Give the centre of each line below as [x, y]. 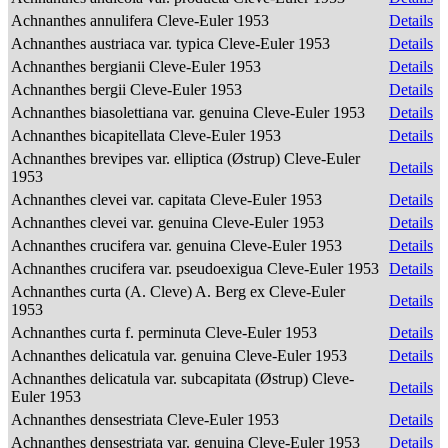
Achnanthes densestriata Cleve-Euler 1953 [147, 419]
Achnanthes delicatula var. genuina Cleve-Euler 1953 [181, 355]
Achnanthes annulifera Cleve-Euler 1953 [142, 20]
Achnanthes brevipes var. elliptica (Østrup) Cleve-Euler [185, 158]
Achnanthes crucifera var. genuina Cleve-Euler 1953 [178, 245]
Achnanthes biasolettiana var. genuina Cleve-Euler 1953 [190, 112]
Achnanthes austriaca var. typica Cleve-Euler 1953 [172, 43]
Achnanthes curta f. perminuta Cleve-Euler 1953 [166, 332]
